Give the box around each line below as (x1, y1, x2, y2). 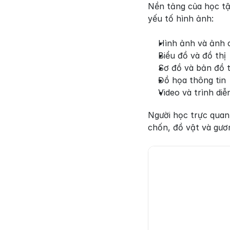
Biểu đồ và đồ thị (158, 50, 226, 61)
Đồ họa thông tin (158, 74, 226, 85)
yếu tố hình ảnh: (148, 13, 214, 24)
